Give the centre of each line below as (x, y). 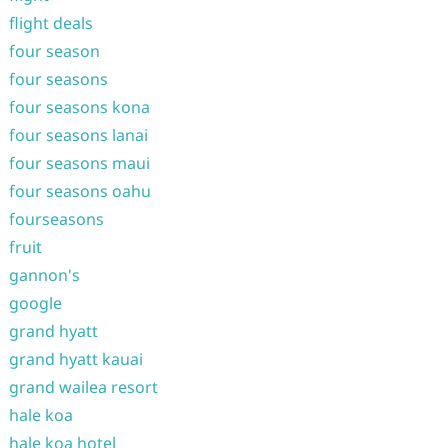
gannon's (44, 275)
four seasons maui (79, 163)
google (35, 303)
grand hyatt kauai (75, 359)
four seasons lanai (78, 135)
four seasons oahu (79, 191)
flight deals (50, 23)
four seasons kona (79, 107)
